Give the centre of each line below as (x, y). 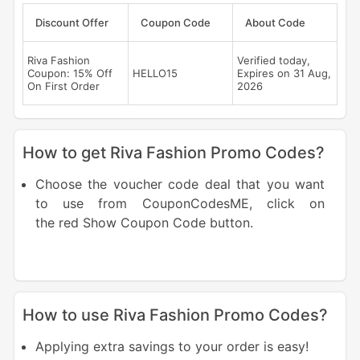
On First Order (63, 86)
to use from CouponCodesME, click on (180, 204)
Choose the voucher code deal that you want (180, 184)
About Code (275, 23)
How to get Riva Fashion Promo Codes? (173, 153)
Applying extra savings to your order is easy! (174, 347)
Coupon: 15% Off (70, 74)
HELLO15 (155, 74)
